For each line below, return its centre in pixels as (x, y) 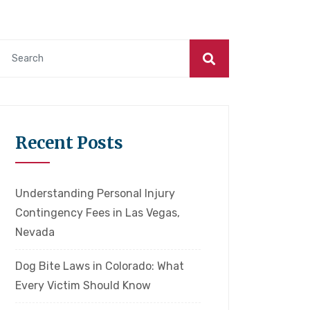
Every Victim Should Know (83, 286)
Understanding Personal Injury (95, 194)
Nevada (35, 232)
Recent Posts (69, 143)
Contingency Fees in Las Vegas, (98, 213)
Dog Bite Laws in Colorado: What (100, 266)
